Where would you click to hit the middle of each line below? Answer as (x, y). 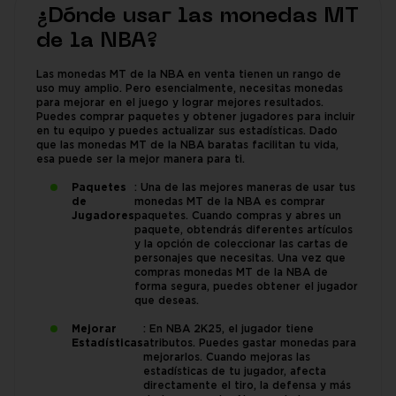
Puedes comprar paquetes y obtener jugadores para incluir (196, 118)
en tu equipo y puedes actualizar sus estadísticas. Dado (187, 132)
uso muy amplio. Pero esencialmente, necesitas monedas (190, 89)
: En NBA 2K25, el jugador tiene (228, 330)
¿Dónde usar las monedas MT (198, 17)
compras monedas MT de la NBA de (231, 273)
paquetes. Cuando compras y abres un (238, 217)
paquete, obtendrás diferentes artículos (244, 231)
